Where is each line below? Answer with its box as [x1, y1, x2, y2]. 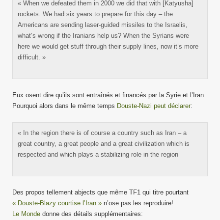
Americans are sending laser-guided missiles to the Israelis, [18, 21, 188, 28]
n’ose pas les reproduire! [102, 199, 173, 207]
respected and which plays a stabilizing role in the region [18, 151, 178, 158]
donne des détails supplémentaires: [40, 210, 143, 218]
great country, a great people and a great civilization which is [18, 140, 190, 147]
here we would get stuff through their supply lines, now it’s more [18, 43, 198, 50]
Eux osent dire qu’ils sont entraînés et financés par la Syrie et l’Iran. [12, 91, 206, 99]
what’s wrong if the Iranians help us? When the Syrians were [18, 32, 189, 39]
